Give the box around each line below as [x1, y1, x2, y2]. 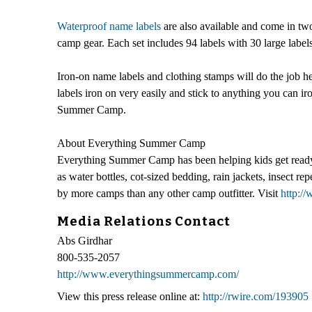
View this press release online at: [57, 290, 203, 303]
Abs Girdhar [57, 235, 112, 247]
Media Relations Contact [57, 213, 231, 229]
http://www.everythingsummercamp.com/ [57, 268, 239, 281]
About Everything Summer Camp [57, 136, 205, 149]
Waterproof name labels [57, 19, 161, 32]
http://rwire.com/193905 [203, 290, 309, 303]
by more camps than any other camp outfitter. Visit [57, 187, 281, 199]
